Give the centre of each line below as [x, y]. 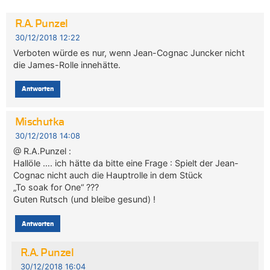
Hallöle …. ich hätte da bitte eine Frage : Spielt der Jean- [126, 163]
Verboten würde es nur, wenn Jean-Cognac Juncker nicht [129, 53]
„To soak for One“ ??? [56, 187]
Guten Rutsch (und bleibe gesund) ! [85, 199]
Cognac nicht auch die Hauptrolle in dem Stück [108, 175]
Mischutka [39, 123]
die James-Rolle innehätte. [67, 65]
